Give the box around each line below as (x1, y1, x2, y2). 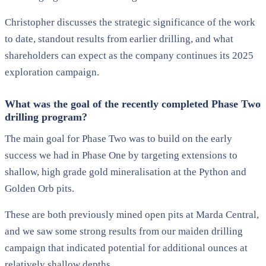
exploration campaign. (5, 66, 99, 78)
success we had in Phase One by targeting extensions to (5, 149, 237, 161)
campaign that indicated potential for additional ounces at (5, 242, 248, 254)
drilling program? (5, 110, 87, 123)
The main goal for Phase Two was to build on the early (5, 132, 232, 144)
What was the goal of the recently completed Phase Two (5, 97, 261, 110)
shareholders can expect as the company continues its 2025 (5, 49, 254, 61)
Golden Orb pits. (5, 182, 74, 194)
